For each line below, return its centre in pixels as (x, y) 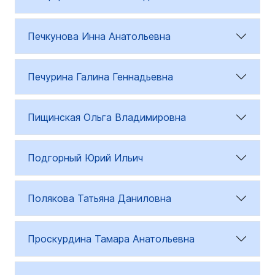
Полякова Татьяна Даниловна (99, 198)
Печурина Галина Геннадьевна (100, 77)
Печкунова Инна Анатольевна (99, 36)
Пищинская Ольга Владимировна (107, 117)
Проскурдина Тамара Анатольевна (111, 239)
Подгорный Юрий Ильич (85, 158)
